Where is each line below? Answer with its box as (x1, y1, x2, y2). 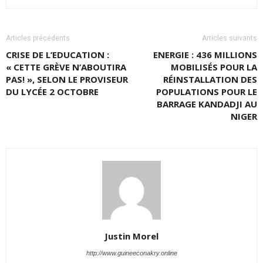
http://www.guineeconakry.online (86, 249, 177, 257)
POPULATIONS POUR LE (156, 86, 257, 97)
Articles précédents (6, 34, 70, 42)
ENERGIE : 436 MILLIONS (153, 49, 257, 60)
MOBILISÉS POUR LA (171, 61, 257, 73)
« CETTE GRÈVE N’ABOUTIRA (6, 61, 126, 73)
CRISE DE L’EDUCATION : (6, 49, 109, 60)
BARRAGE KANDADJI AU (157, 98, 257, 110)
